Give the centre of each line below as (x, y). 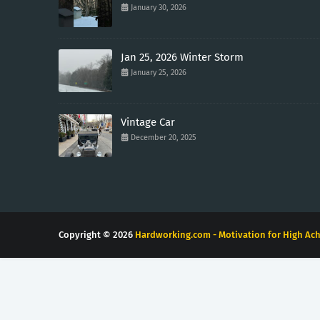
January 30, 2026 (159, 7)
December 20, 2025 (164, 137)
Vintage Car (148, 122)
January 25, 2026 (159, 72)
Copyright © (86, 234)
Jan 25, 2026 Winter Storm (182, 57)
